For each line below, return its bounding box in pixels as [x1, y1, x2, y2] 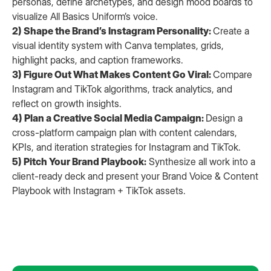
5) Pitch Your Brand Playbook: [12, 155, 146, 168]
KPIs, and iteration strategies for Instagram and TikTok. [12, 141, 241, 153]
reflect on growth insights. [12, 97, 122, 109]
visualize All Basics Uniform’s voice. [12, 10, 158, 22]
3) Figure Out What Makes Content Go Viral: [12, 68, 213, 80]
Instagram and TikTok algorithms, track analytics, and [12, 83, 232, 95]
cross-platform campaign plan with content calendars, [12, 126, 237, 139]
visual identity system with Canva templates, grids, [12, 39, 224, 51]
